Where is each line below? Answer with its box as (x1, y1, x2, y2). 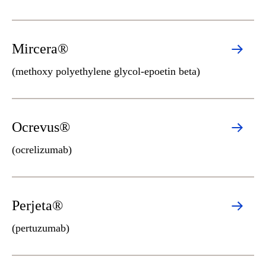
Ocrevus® (12, 119, 70, 135)
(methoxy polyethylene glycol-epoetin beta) (12, 65, 200, 77)
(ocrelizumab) (12, 144, 72, 156)
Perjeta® (12, 198, 63, 213)
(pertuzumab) (12, 222, 69, 234)
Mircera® (12, 41, 68, 56)
